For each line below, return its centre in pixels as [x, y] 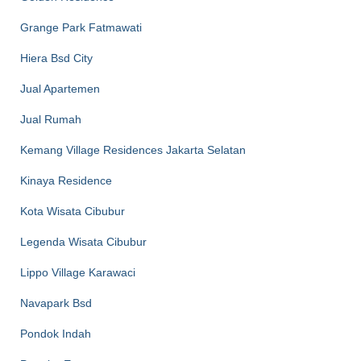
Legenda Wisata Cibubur [83, 242]
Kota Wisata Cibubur [73, 211]
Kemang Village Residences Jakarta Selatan [133, 150]
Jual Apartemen [60, 89]
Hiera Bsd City [56, 58]
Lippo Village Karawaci [78, 272]
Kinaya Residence [66, 180]
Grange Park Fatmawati [81, 27]
